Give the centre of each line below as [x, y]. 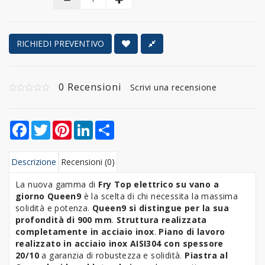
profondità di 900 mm [64, 219]
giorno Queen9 [49, 196]
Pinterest [90, 125]
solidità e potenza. [54, 208]
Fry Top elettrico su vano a [159, 184]
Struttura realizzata [161, 219]
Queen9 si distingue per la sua [161, 208]
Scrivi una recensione [173, 87]
